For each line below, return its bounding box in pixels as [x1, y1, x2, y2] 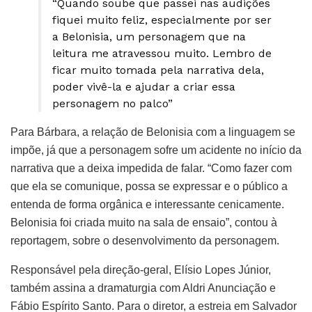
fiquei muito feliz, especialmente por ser [52, 13, 272, 27]
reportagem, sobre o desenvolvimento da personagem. [10, 235, 279, 247]
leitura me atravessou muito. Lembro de [52, 47, 272, 61]
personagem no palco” [52, 97, 173, 111]
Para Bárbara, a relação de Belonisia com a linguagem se [10, 126, 295, 139]
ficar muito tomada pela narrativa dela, [52, 63, 264, 77]
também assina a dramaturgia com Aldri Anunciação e [10, 282, 276, 295]
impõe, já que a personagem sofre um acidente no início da [10, 144, 302, 157]
